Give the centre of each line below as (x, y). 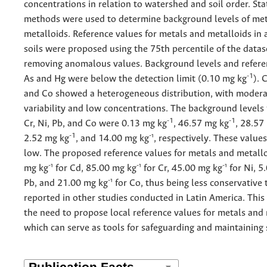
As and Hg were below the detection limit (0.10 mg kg (135, 79)
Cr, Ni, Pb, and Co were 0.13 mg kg (95, 124)
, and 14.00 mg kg (112, 139)
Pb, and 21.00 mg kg (66, 184)
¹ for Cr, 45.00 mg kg (181, 169)
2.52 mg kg (46, 139)
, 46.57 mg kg (201, 124)
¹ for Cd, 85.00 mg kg (94, 169)
